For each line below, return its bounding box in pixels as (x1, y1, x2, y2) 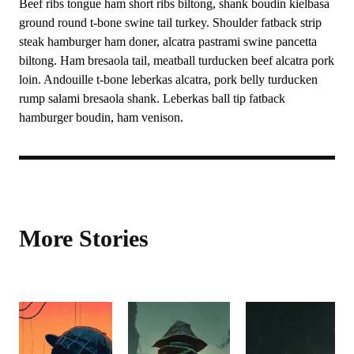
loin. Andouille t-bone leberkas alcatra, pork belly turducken (19, 73, 318, 86)
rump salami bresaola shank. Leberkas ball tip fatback (19, 92, 285, 105)
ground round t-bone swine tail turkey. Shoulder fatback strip (19, 16, 322, 29)
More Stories (19, 225, 149, 251)
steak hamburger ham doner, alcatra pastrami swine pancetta (19, 35, 317, 48)
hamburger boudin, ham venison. (19, 111, 183, 124)
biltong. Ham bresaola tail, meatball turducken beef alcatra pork (19, 54, 334, 67)
